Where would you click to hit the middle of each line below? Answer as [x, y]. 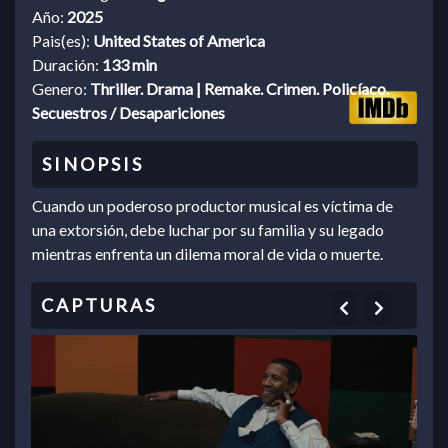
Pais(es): [62, 41]
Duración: [67, 65]
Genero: [61, 89]
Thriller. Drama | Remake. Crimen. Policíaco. [239, 89]
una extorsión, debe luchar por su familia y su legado [208, 230]
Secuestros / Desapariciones [128, 113]
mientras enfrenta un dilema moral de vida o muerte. [207, 254]
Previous [378, 307]
